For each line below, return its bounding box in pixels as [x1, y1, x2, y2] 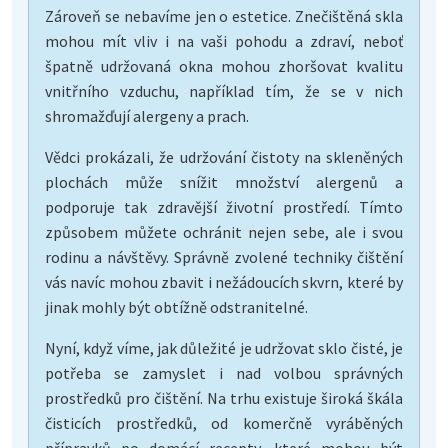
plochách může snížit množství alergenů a [45, 171, 403, 192]
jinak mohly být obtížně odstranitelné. [45, 296, 308, 317]
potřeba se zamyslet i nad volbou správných [45, 362, 403, 383]
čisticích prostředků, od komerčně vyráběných [45, 412, 403, 433]
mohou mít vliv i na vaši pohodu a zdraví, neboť [45, 30, 403, 51]
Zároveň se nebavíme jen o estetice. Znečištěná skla [45, 5, 403, 26]
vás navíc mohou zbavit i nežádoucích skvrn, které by [45, 271, 403, 292]
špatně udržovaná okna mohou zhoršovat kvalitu [45, 55, 403, 76]
